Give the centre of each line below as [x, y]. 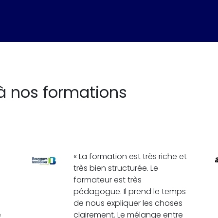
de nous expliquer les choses [128, 203]
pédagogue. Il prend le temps [130, 191]
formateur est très [108, 180]
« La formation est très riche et [130, 156]
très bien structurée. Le [116, 168]
